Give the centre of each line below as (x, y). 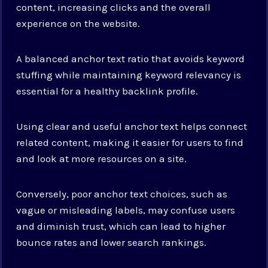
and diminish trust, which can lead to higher (121, 226)
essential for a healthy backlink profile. (107, 91)
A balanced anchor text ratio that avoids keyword (131, 58)
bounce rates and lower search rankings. (112, 242)
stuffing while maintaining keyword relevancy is (129, 74)
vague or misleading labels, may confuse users (126, 210)
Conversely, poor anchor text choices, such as (122, 194)
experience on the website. (78, 23)
